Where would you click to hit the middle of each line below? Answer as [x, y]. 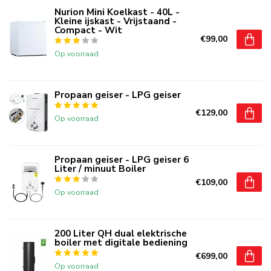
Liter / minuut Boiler [100, 168]
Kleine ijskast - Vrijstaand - [116, 21]
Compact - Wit [88, 30]
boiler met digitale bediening [121, 242]
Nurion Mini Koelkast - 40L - [117, 11]
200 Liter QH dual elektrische [121, 233]
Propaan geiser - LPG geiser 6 [122, 159]
